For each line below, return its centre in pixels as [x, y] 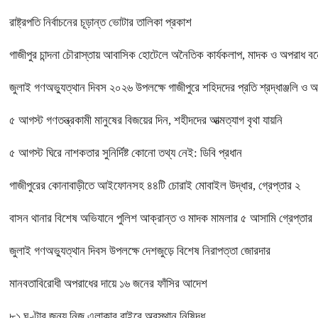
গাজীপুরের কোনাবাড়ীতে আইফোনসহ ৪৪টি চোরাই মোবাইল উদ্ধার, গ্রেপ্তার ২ [155, 186]
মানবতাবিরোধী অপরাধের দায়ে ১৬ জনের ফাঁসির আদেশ [108, 284]
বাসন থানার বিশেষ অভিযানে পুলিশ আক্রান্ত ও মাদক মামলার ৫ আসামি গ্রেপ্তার [161, 219]
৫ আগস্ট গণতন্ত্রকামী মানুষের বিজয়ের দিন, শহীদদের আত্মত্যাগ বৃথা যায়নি [146, 121]
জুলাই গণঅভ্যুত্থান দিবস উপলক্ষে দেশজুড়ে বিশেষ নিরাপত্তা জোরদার [140, 251]
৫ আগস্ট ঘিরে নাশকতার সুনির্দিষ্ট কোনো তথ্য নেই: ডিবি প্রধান [126, 153]
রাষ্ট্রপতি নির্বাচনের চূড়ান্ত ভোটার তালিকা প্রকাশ [100, 23]
